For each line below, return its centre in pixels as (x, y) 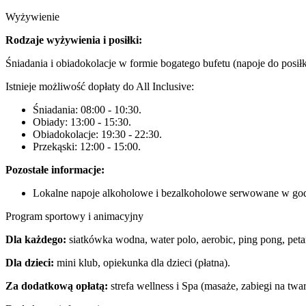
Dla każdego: (36, 239)
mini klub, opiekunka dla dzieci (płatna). (142, 263)
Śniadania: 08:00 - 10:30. (87, 110)
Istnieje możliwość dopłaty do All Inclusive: (100, 86)
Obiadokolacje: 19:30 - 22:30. (97, 134)
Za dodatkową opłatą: (57, 286)
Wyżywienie (32, 17)
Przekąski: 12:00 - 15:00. (87, 147)
